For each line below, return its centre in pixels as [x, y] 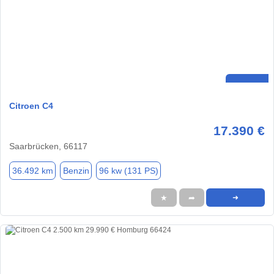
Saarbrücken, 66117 [48, 146]
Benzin [76, 170]
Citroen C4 [31, 106]
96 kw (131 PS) [128, 170]
